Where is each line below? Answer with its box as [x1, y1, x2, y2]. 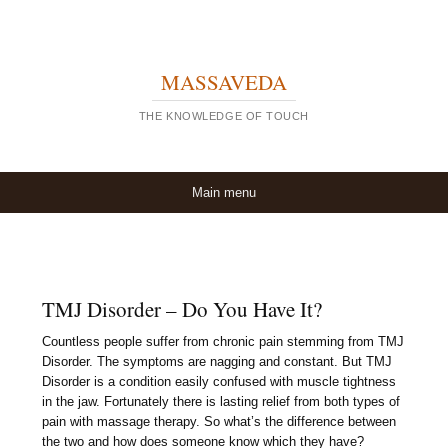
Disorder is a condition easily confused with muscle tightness [42, 373, 397, 389]
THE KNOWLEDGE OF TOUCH [138, 110, 310, 123]
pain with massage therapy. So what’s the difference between [42, 413, 397, 429]
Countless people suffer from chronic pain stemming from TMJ [42, 333, 405, 349]
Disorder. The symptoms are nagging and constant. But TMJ [42, 353, 393, 369]
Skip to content [28, 185, 116, 201]
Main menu [192, 185, 256, 201]
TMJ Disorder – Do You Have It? [42, 295, 323, 324]
